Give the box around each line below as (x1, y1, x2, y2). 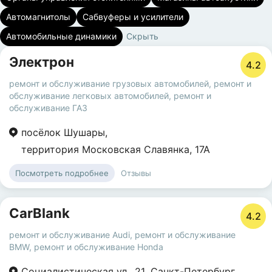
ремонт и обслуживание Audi (9, 229, 130, 240)
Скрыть (126, 31, 158, 41)
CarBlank (9, 205, 70, 221)
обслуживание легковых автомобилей (9, 90, 169, 101)
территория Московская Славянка (21, 143, 189, 155)
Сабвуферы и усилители (83, 12, 183, 22)
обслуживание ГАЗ (9, 103, 87, 113)
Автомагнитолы (6, 12, 70, 22)
